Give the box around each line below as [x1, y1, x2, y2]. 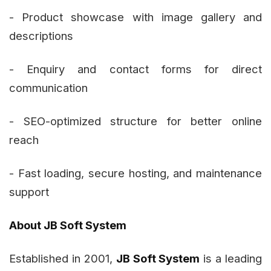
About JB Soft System [9, 218, 126, 232]
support [9, 185, 49, 199]
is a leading [200, 252, 262, 266]
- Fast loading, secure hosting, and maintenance [9, 166, 262, 180]
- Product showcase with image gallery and [9, 10, 262, 24]
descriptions [9, 29, 73, 43]
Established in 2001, [9, 252, 116, 266]
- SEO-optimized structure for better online [9, 114, 262, 128]
